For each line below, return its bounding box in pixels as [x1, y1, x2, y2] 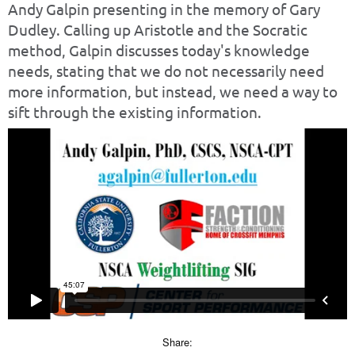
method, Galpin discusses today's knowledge [8, 40, 310, 59]
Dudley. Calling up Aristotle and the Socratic [8, 19, 307, 39]
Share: [162, 334, 193, 349]
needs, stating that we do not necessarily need [8, 60, 324, 80]
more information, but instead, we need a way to [8, 81, 338, 101]
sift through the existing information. [8, 101, 261, 121]
